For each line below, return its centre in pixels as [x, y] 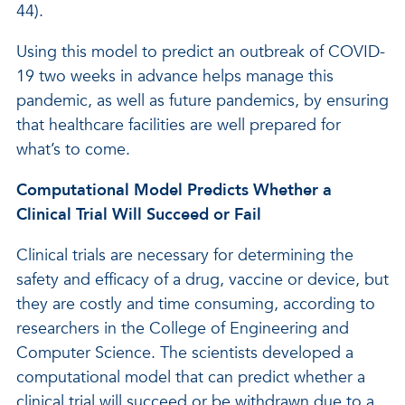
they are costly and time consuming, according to [196, 304]
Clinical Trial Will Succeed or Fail [139, 215]
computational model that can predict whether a [191, 377]
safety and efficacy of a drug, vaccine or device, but [202, 280]
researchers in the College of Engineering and [183, 329]
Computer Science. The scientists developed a [185, 353]
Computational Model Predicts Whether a [174, 190]
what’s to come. [73, 150]
